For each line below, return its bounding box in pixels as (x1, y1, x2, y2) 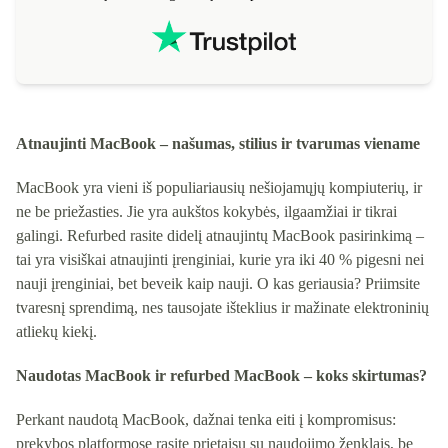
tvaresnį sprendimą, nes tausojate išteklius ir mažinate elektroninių (16, 298, 429, 316)
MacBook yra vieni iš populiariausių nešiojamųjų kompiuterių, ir (16, 178, 422, 196)
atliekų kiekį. (16, 322, 97, 340)
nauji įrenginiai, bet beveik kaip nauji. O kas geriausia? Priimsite (16, 274, 420, 292)
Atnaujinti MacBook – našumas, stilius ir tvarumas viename (16, 134, 420, 152)
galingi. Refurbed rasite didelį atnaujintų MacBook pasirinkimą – (16, 226, 424, 244)
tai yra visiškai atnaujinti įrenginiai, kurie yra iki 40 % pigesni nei (16, 250, 424, 268)
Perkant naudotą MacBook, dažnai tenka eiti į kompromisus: (16, 410, 396, 428)
